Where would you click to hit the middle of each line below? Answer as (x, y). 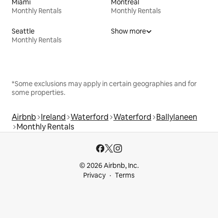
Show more (128, 31)
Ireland (53, 117)
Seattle (23, 31)
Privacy (94, 175)
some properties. (38, 92)
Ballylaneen (177, 117)
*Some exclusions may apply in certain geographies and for (104, 83)
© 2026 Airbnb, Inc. (109, 165)
